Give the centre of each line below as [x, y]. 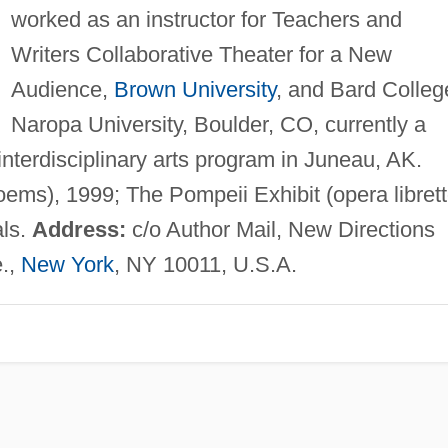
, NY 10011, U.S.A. [205, 264]
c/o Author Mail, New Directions [280, 229]
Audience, [62, 89]
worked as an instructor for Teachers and [206, 19]
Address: [78, 229]
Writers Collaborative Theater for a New [201, 54]
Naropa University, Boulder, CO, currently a [218, 124]
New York [67, 264]
